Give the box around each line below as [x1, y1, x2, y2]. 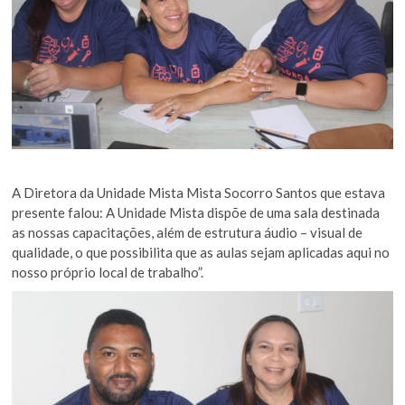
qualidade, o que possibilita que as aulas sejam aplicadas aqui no [12, 243, 391, 260]
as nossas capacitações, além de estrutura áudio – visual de [12, 223, 363, 240]
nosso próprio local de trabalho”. [12, 263, 204, 280]
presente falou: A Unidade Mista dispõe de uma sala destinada [12, 203, 381, 221]
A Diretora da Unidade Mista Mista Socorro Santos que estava [12, 184, 386, 201]
